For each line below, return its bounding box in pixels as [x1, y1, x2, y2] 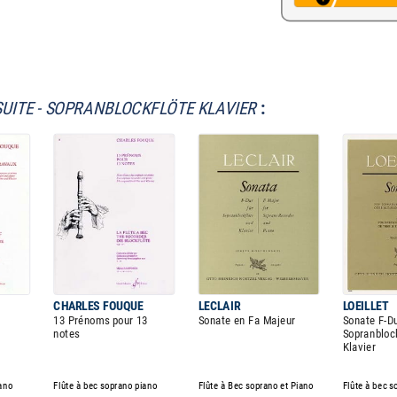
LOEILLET [342, 298, 389, 314]
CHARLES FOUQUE [53, 298, 144, 314]
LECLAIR [198, 298, 241, 314]
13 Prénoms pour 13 [53, 314, 148, 328]
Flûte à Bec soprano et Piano [198, 379, 314, 392]
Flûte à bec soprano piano [53, 379, 158, 392]
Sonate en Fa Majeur [198, 314, 296, 328]
